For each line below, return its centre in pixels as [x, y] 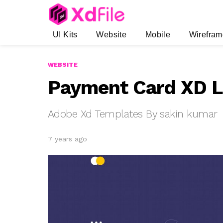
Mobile [158, 35]
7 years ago [67, 139]
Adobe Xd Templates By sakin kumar [133, 114]
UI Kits [65, 35]
